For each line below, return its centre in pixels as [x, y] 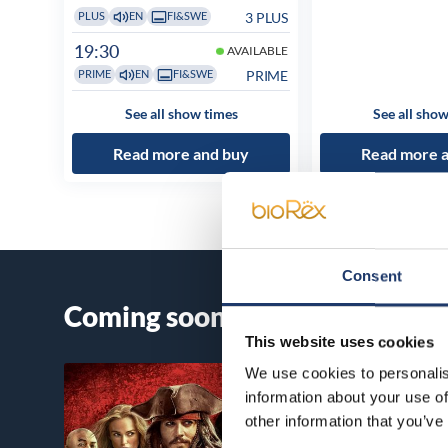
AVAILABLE [256, 51]
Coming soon [145, 315]
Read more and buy [181, 153]
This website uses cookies [339, 342]
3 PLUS [266, 17]
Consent [372, 276]
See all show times [181, 113]
